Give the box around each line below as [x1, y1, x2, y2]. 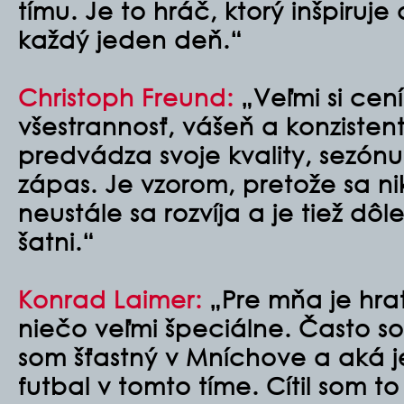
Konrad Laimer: [18, 284, 202, 313]
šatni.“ [18, 226, 95, 255]
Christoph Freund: [18, 82, 234, 111]
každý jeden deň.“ [18, 24, 243, 53]
